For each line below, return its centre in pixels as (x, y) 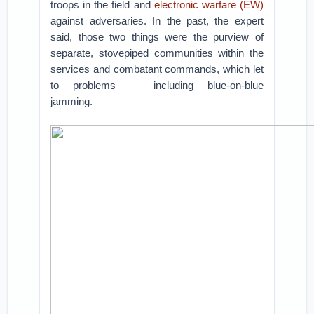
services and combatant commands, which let (157, 69)
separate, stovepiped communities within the (157, 53)
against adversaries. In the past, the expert (157, 21)
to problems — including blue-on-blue (157, 85)
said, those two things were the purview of (157, 37)
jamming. (72, 101)
